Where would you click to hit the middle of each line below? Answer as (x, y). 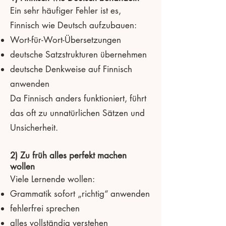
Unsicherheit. (34, 127)
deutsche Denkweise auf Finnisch (71, 69)
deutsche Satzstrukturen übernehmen (78, 54)
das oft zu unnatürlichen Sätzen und (77, 113)
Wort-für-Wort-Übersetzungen (66, 40)
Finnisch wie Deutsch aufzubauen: (73, 25)
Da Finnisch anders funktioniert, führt (78, 98)
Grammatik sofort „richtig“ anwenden (80, 193)
